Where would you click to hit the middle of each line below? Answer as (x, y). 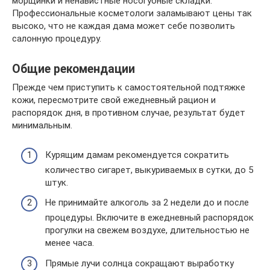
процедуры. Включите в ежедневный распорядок (149, 218)
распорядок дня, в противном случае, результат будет (129, 113)
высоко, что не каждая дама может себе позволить (124, 26)
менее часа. (70, 243)
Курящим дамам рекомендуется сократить (137, 155)
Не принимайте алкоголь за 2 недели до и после (147, 202)
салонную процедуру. (57, 39)
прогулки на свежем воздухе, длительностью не (147, 230)
